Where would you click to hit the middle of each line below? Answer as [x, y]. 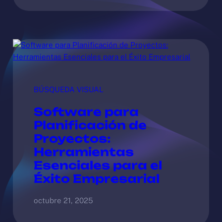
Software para [86, 111]
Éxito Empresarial [96, 178]
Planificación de [90, 125]
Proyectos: [72, 138]
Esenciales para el [98, 165]
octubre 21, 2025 [63, 200]
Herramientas [83, 152]
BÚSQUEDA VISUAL [68, 90]
